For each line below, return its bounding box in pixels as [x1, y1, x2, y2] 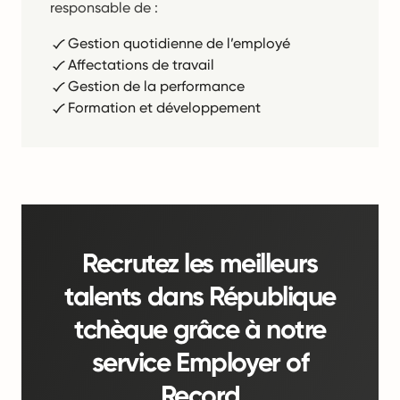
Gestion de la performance [68, 78, 245, 95]
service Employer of [91, 346, 309, 379]
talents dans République [64, 280, 336, 312]
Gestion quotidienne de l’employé [68, 35, 290, 52]
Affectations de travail [68, 56, 214, 73]
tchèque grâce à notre [74, 313, 326, 346]
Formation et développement [68, 99, 261, 116]
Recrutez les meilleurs [82, 247, 318, 279]
